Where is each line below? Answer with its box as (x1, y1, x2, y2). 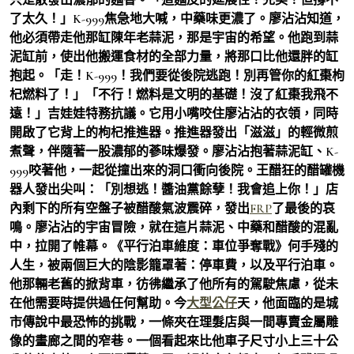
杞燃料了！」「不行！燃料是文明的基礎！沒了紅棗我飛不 (9, 86, 338, 103)
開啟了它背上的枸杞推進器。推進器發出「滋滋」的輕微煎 (9, 124, 338, 141)
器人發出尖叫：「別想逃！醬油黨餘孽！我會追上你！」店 (9, 181, 338, 198)
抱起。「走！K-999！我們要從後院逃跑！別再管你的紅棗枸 (9, 67, 345, 84)
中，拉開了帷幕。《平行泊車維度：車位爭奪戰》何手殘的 (9, 238, 338, 254)
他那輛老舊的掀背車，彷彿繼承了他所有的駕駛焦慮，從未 (9, 276, 338, 292)
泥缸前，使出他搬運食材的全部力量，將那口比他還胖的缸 (9, 48, 338, 65)
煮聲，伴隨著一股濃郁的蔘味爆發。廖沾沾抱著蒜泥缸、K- (9, 143, 338, 160)
